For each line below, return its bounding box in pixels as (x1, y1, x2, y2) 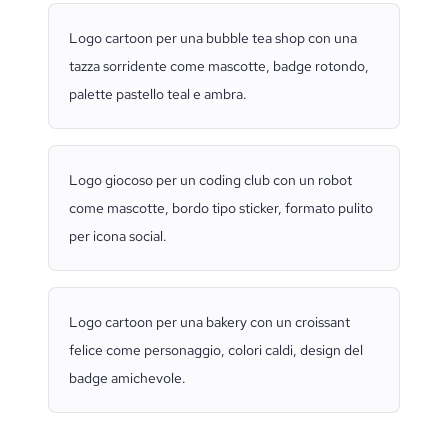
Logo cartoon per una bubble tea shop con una (69, 29, 357, 47)
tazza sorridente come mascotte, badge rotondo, (69, 57, 369, 75)
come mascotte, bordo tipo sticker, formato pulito (69, 199, 373, 217)
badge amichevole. (69, 369, 186, 387)
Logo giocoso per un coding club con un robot (69, 171, 352, 189)
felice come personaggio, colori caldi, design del (69, 341, 363, 359)
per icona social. (69, 227, 167, 245)
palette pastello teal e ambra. (69, 85, 247, 103)
